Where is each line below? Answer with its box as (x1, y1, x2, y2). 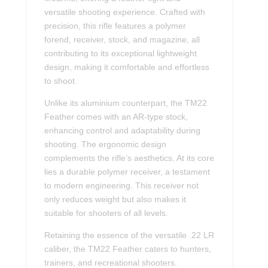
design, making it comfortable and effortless (44, 62, 210, 72)
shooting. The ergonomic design (44, 139, 167, 150)
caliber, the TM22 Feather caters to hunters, (44, 244, 212, 254)
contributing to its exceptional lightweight (44, 48, 197, 59)
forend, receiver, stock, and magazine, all (44, 35, 200, 45)
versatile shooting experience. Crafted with (44, 7, 206, 17)
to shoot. (44, 76, 78, 86)
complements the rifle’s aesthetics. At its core (44, 153, 215, 163)
